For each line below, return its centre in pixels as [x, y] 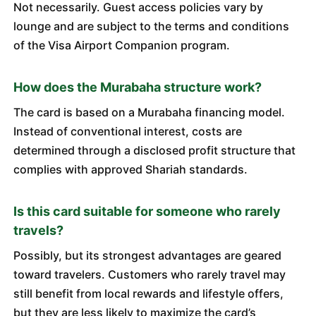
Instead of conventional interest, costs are [127, 131]
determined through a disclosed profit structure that [154, 150]
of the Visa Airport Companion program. [121, 45]
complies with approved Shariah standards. [130, 169]
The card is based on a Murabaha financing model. [149, 112]
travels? [38, 230]
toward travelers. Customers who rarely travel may [149, 274]
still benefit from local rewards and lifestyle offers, [148, 293]
